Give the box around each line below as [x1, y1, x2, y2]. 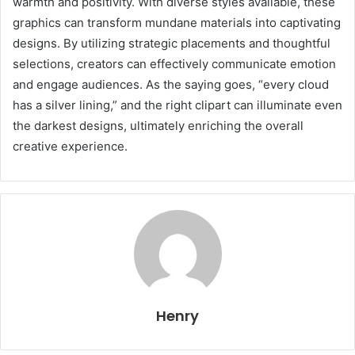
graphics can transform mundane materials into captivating [13, 15, 341, 31]
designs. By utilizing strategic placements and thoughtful [13, 36, 330, 52]
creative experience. [13, 139, 128, 155]
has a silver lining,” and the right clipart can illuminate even [13, 97, 342, 113]
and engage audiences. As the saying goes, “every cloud [13, 77, 329, 93]
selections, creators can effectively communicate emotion [13, 56, 336, 72]
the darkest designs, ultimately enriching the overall [13, 118, 303, 134]
